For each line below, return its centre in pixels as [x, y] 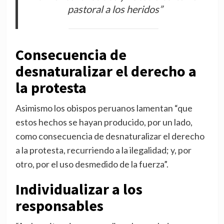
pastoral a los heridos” [115, 9]
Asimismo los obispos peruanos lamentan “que [104, 108]
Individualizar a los [79, 189]
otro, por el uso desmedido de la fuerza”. [92, 164]
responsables [59, 206]
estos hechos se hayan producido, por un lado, [104, 122]
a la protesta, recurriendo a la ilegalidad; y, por [103, 150]
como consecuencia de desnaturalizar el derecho [110, 136]
